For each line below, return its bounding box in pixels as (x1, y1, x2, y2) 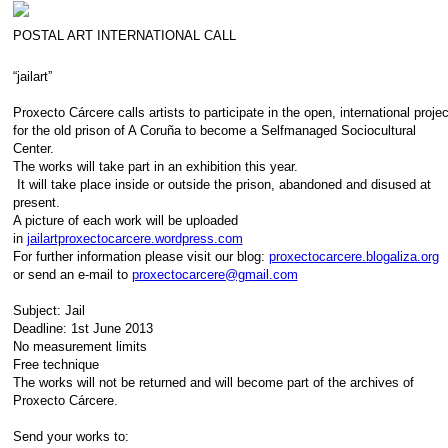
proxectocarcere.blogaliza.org (268, 249, 439, 265)
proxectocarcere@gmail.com (131, 267, 298, 283)
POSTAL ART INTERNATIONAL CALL (12, 27, 236, 43)
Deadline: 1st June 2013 (12, 321, 153, 337)
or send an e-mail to (12, 267, 132, 283)
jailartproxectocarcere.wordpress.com (26, 231, 243, 247)
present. (12, 195, 60, 211)
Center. (12, 141, 54, 157)
